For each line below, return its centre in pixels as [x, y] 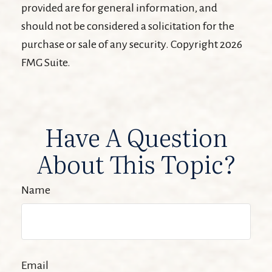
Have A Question [136, 136]
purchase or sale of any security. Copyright [121, 44]
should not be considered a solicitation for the [128, 26]
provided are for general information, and [119, 8]
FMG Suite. [46, 62]
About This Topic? [136, 163]
